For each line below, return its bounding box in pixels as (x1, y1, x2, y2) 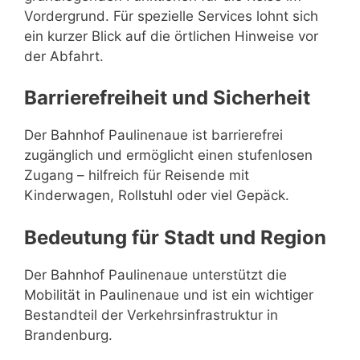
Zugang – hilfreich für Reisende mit (24, 167, 249, 183)
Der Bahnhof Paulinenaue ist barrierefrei (24, 127, 283, 143)
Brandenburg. (24, 326, 112, 343)
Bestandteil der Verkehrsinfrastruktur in (24, 306, 278, 323)
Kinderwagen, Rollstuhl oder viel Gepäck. (24, 187, 289, 203)
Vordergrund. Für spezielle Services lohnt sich (24, 7, 318, 24)
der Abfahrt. (24, 47, 104, 64)
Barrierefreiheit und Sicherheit (24, 86, 310, 109)
